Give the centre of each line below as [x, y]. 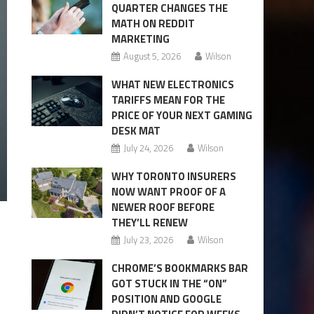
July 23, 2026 [148, 239]
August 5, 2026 [152, 56]
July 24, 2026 [148, 148]
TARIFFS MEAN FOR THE [168, 100]
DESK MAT [136, 130]
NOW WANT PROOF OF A [168, 191]
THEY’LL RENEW [149, 222]
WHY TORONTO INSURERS [173, 176]
